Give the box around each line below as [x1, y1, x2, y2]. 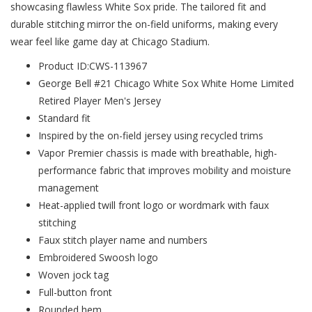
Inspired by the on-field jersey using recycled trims [38, 129, 263, 142]
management [38, 181, 99, 194]
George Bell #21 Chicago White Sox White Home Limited [38, 77, 294, 90]
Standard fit [38, 111, 91, 125]
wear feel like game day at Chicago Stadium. [10, 35, 210, 48]
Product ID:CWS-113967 [38, 59, 147, 72]
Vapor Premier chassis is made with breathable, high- [38, 146, 277, 159]
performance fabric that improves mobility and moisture [38, 164, 291, 177]
